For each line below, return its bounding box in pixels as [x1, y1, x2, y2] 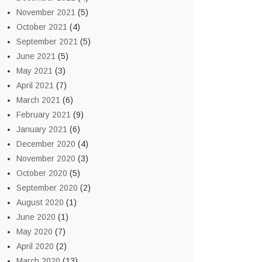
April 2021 [16, 81, 54, 90]
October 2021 [16, 22, 67, 32]
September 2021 [16, 37, 78, 46]
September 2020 [16, 183, 78, 192]
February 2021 [16, 110, 71, 119]
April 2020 [16, 242, 54, 251]
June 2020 [16, 212, 56, 222]
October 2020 [16, 168, 67, 178]
